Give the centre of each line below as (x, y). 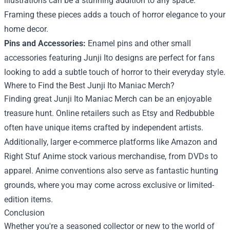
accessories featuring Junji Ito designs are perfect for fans (109, 58)
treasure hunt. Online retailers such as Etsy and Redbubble (109, 113)
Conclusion (24, 213)
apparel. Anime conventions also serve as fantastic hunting (111, 171)
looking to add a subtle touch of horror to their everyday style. (115, 72)
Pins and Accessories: (45, 43)
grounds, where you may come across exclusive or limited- (109, 185)
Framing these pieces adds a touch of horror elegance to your (115, 15)
